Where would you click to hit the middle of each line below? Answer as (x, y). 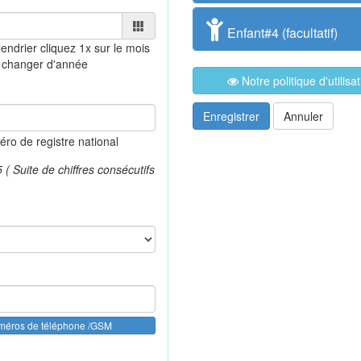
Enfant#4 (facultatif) (281, 33)
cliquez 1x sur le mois (95, 48)
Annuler (303, 116)
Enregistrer (231, 116)
